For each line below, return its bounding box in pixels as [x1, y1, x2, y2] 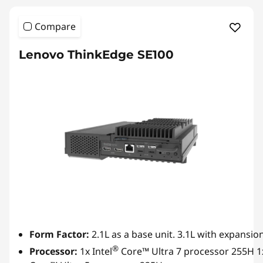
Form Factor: [29, 228, 92, 241]
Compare [35, 20, 76, 33]
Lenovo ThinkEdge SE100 [19, 48, 174, 62]
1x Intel [77, 245, 112, 258]
